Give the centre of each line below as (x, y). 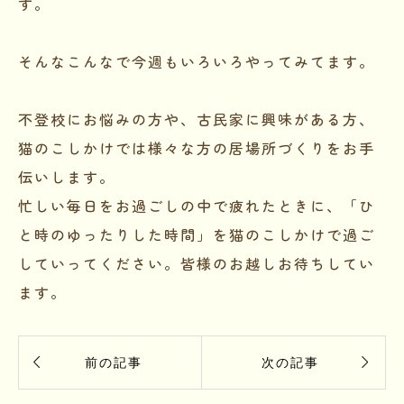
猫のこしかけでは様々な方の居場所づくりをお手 (197, 147)
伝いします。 (67, 176)
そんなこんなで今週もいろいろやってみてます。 (197, 61)
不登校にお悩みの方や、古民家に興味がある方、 (197, 119)
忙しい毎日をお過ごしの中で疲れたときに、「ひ (197, 205)
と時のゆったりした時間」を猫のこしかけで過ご (197, 234)
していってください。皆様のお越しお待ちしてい (197, 263)
